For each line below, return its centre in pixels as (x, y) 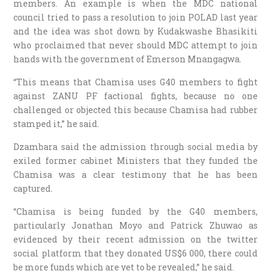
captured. (33, 188)
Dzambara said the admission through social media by (135, 146)
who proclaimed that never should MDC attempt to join (135, 45)
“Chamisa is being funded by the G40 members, (135, 211)
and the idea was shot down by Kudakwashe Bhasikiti (135, 31)
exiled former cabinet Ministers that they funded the (135, 160)
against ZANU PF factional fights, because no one (135, 96)
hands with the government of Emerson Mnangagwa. (128, 59)
